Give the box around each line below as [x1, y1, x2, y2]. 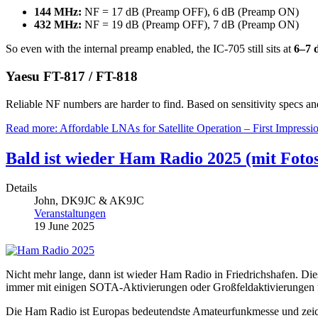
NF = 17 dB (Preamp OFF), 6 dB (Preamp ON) [82, 6, 299, 18]
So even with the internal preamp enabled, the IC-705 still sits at [6, 43, 294, 55]
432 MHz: [34, 18, 82, 31]
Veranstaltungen [34, 207, 106, 220]
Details [6, 182, 37, 194]
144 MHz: [34, 6, 82, 18]
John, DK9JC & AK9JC [34, 194, 144, 207]
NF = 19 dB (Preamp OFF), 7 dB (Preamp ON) [82, 18, 299, 31]
